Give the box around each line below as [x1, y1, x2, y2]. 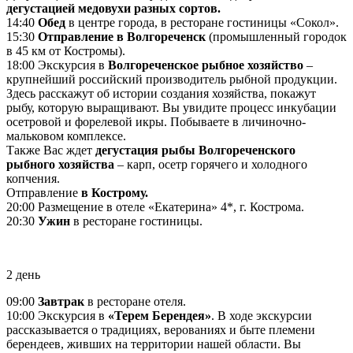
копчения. [6, 171, 63, 185]
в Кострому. [81, 185, 148, 199]
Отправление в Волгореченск [38, 29, 206, 43]
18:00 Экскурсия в [6, 58, 108, 72]
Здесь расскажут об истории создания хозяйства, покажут [6, 86, 316, 100]
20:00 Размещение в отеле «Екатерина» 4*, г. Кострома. [6, 199, 304, 214]
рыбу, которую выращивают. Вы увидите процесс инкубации [6, 100, 336, 114]
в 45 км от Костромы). [6, 43, 125, 58]
